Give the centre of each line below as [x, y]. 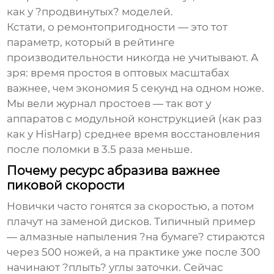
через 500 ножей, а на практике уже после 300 [134, 252]
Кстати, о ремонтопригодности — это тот [117, 27]
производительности [65, 58]
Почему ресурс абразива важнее [113, 171]
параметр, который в [65, 43]
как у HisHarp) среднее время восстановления [134, 134]
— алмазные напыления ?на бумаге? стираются [136, 237]
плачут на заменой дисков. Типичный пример [131, 222]
